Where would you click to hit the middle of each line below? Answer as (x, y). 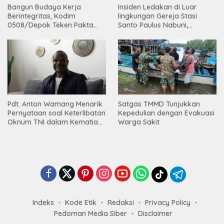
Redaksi (121, 203)
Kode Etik (81, 203)
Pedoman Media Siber (90, 214)
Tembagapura (31, 140)
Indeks (43, 203)
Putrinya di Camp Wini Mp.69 (55, 131)
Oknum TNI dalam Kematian (55, 122)
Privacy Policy (168, 203)
